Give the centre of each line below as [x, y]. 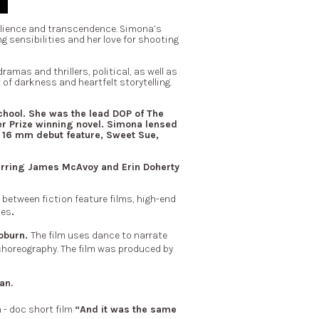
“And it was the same [125, 310]
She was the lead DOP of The [96, 114]
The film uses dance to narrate [99, 235]
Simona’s [140, 29]
